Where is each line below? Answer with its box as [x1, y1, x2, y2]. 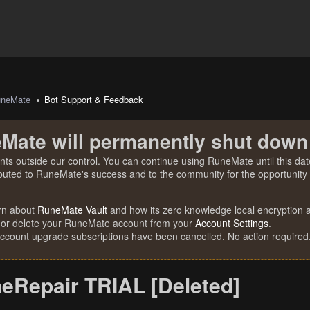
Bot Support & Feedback [44, 93, 144, 106]
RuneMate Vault [37, 203, 107, 217]
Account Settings [195, 216, 268, 230]
